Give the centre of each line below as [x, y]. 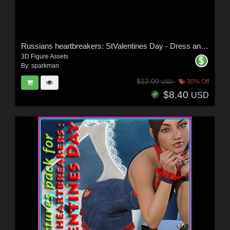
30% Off [197, 82]
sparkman [45, 65]
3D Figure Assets [44, 56]
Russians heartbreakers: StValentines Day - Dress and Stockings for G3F [204, 46]
